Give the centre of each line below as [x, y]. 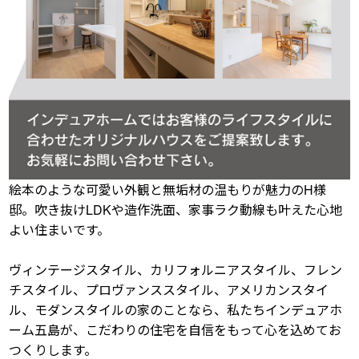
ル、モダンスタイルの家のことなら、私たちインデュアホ [176, 309]
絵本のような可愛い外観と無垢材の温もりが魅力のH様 [168, 189]
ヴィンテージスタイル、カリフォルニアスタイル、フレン [176, 269]
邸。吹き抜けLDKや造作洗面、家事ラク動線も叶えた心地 [176, 209]
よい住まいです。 [60, 229]
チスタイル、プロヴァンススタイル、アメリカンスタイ [169, 289]
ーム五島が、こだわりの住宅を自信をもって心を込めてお [175, 329]
